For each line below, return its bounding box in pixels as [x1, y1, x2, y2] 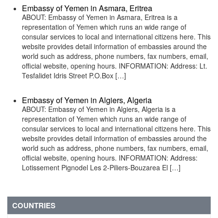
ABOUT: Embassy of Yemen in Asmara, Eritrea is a [22, 12, 178, 22]
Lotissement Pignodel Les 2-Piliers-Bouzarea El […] [22, 163, 181, 172]
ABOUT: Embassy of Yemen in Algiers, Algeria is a [22, 104, 176, 114]
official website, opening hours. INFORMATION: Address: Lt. [22, 61, 207, 71]
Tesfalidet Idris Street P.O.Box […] [22, 71, 126, 80]
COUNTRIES [12, 200, 55, 211]
